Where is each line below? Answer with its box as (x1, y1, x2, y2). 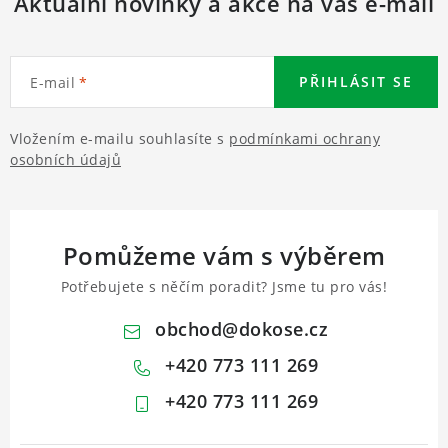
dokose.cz (238, 316, 329, 341)
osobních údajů (10, 149, 121, 169)
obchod (155, 316, 223, 341)
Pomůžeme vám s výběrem (62, 238, 386, 272)
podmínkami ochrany (229, 128, 380, 148)
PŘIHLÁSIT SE (299, 71, 413, 91)
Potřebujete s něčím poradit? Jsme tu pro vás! (60, 276, 388, 296)
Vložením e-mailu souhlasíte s (10, 128, 229, 148)
